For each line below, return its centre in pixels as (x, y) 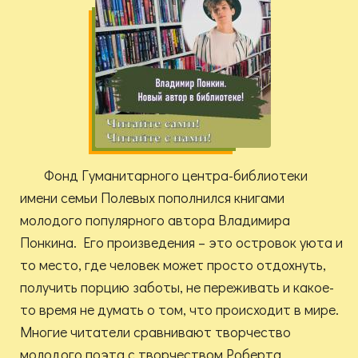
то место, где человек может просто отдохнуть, (173, 265)
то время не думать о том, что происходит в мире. (179, 310)
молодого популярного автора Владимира (155, 220)
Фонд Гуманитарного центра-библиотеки (176, 175)
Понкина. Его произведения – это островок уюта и (181, 243)
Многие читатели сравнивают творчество (155, 332)
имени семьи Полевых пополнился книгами (152, 198)
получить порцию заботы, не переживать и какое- (177, 287)
